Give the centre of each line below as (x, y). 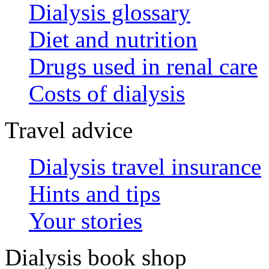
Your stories (86, 220)
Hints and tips (95, 193)
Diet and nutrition (113, 39)
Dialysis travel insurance (145, 166)
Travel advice (69, 130)
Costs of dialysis (107, 93)
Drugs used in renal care (143, 66)
